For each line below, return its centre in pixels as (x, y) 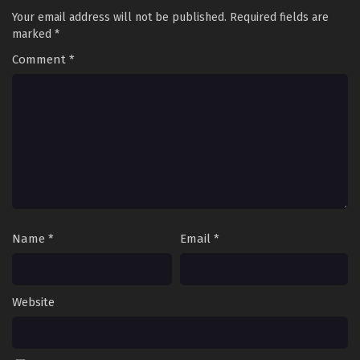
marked (33, 34)
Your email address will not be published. (119, 17)
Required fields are (279, 17)
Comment (41, 59)
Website (33, 302)
